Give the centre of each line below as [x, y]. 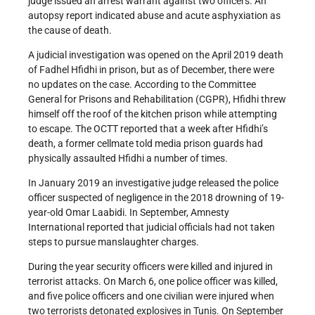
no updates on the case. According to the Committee [142, 84]
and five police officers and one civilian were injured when [151, 296]
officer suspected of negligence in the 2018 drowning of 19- [156, 197]
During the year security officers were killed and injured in [150, 266]
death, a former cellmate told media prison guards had [146, 143]
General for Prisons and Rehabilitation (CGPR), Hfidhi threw [157, 99]
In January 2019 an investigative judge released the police [153, 182]
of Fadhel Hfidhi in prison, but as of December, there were [151, 69]
